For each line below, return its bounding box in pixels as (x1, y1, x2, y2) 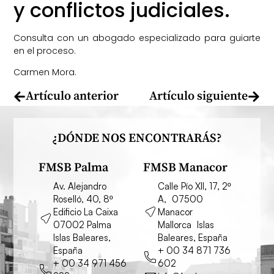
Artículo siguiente (149, 89, 248, 105)
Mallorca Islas (158, 218, 214, 231)
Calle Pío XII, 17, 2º (158, 180, 231, 192)
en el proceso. (13, 44, 76, 57)
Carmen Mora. (13, 65, 77, 78)
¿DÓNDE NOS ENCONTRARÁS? (52, 130, 222, 146)
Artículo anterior (26, 89, 119, 105)
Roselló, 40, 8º (53, 193, 118, 205)
